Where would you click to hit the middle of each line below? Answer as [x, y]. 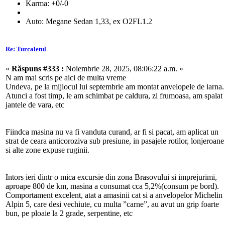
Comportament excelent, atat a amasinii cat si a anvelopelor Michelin [114, 195]
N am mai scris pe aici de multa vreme [66, 77]
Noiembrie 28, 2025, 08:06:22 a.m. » [124, 68]
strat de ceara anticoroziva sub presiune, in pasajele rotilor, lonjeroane [115, 141]
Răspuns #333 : [38, 68]
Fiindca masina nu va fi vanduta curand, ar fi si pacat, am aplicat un [112, 132]
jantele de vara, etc [35, 104]
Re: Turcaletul [26, 49]
